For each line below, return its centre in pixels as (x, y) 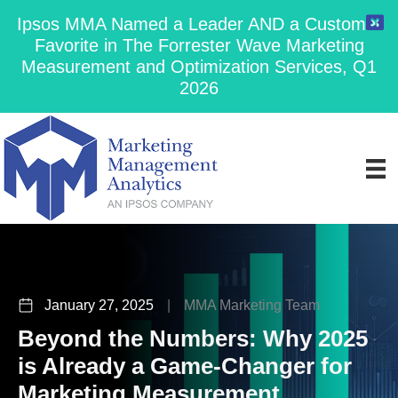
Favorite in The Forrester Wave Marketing (199, 45)
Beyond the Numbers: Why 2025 (193, 338)
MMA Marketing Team (252, 305)
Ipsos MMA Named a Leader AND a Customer (199, 24)
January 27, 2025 (99, 305)
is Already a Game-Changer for (185, 366)
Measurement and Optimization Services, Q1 (199, 67)
